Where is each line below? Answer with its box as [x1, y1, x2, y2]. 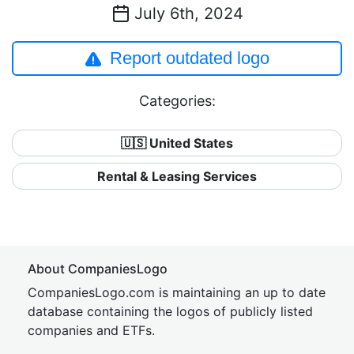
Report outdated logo [110, 48, 269, 68]
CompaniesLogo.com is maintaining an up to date [28, 284, 326, 300]
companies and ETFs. [28, 322, 155, 338]
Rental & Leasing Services [97, 168, 257, 184]
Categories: [138, 92, 216, 109]
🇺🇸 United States [121, 135, 233, 151]
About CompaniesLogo [28, 261, 168, 277]
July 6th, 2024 [134, 4, 243, 23]
